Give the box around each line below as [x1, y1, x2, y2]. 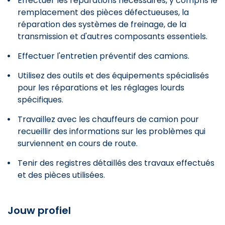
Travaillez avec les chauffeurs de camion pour [18, 113, 199, 125]
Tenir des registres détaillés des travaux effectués [18, 157, 214, 169]
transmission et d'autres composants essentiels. [18, 30, 207, 42]
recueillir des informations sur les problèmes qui [18, 125, 205, 137]
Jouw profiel [8, 203, 71, 217]
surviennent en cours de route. [18, 137, 138, 149]
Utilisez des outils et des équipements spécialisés [18, 69, 209, 81]
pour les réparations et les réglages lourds [18, 81, 184, 93]
